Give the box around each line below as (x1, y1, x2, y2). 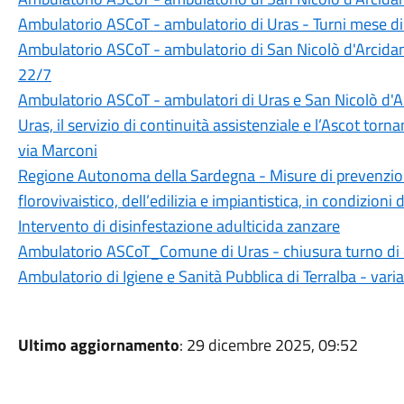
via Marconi (17, 138, 97, 162)
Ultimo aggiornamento (17, 333, 179, 357)
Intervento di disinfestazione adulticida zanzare (17, 214, 340, 238)
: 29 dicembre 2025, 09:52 (179, 333, 358, 357)
